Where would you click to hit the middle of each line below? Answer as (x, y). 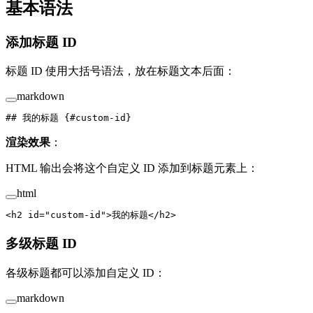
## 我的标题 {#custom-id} (68, 118)
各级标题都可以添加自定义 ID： (86, 272)
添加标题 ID (43, 42)
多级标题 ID (43, 244)
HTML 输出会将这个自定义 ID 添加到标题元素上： (132, 168)
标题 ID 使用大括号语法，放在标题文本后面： (121, 71)
